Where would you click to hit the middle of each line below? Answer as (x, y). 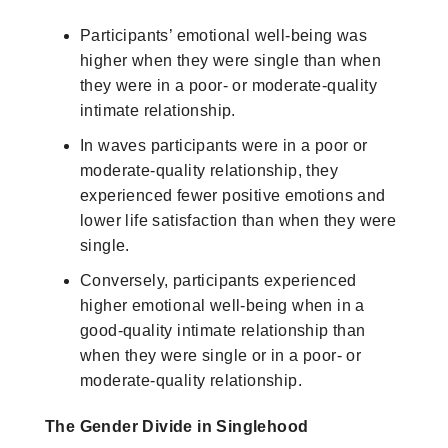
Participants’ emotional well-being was (224, 35)
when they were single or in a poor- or (221, 355)
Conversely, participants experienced (218, 280)
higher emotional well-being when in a (222, 305)
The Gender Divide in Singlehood (177, 426)
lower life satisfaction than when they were (238, 220)
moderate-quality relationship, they (209, 170)
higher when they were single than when (231, 60)
